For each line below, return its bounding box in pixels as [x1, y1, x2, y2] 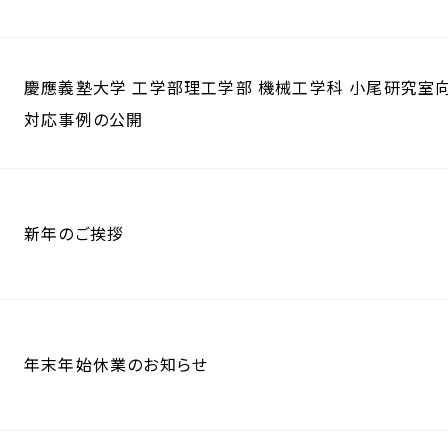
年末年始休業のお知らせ [24, 351, 209, 376]
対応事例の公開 [24, 107, 144, 131]
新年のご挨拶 [24, 220, 125, 245]
